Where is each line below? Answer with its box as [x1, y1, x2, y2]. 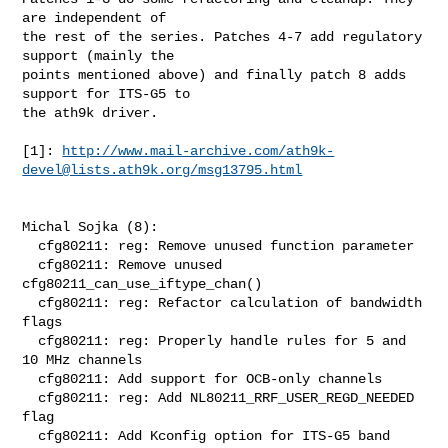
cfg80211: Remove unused [22, 256, 39, 273]
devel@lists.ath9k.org [22, 161, 191, 178]
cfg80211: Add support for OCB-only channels [22, 370, 39, 387]
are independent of [22, 9, 167, 26]
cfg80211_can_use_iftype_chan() [22, 275, 263, 292]
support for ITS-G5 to [22, 85, 191, 102]
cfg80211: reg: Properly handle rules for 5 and [22, 332, 39, 349]
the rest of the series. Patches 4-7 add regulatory [22, 28, 423, 45]
